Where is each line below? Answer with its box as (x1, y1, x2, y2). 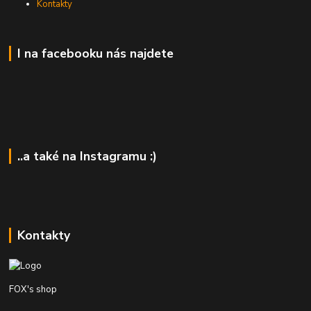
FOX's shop (9, 283, 58, 296)
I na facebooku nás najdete (17, 44, 174, 62)
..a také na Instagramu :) (17, 148, 157, 165)
